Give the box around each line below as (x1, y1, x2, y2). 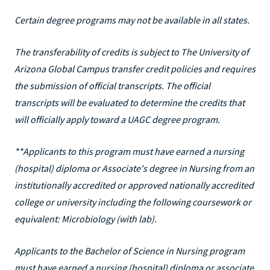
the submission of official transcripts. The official (14, 79, 210, 92)
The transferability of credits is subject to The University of (14, 45, 249, 58)
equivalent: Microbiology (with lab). (14, 212, 157, 225)
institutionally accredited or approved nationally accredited (14, 178, 254, 191)
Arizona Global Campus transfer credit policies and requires (14, 62, 256, 75)
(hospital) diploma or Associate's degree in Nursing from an (14, 162, 254, 174)
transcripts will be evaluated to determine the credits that (14, 96, 245, 108)
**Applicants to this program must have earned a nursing (14, 145, 244, 157)
